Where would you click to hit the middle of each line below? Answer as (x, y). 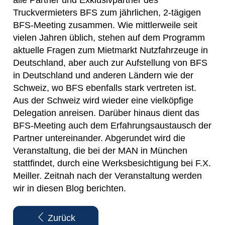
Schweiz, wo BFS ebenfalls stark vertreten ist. (105, 88)
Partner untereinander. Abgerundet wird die (99, 138)
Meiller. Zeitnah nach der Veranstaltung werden (107, 176)
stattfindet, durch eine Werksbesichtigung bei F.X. (112, 163)
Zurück (60, 218)
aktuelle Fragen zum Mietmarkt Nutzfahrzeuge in (110, 50)
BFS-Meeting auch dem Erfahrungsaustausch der (112, 126)
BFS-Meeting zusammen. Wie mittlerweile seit (105, 25)
